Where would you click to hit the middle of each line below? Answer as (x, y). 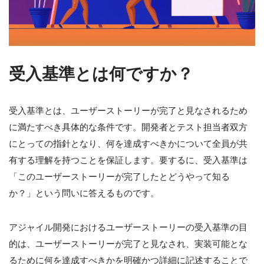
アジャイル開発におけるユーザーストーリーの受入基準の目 (128, 227)
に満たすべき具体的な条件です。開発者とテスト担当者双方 (128, 127)
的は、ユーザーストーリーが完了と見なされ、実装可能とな (128, 244)
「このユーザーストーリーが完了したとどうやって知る (119, 177)
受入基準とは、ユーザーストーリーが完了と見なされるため (128, 111)
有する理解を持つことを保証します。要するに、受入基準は (128, 160)
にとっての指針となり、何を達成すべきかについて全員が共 (128, 144)
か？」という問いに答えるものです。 (84, 193)
